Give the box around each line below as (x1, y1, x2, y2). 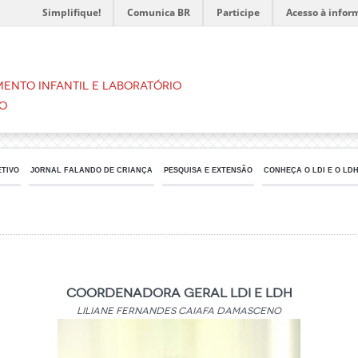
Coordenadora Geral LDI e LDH (66, 285, 292, 300)
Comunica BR (127, 6, 190, 19)
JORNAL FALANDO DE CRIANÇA (30, 166, 153, 174)
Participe (217, 6, 260, 19)
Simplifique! (42, 6, 101, 19)
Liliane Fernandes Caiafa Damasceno (77, 305, 281, 316)
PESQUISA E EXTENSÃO (164, 166, 253, 174)
